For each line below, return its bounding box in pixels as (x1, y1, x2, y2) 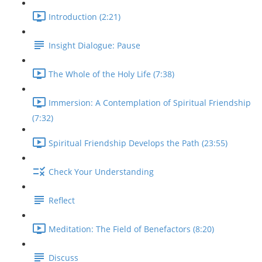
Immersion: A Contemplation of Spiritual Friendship (49, 97, 251, 109)
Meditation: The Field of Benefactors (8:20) (49, 223, 214, 235)
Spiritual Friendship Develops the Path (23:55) (49, 137, 227, 149)
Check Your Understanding (49, 166, 154, 178)
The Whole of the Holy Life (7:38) (49, 68, 174, 80)
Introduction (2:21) (49, 11, 120, 23)
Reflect (49, 195, 75, 206)
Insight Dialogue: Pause (49, 40, 140, 51)
